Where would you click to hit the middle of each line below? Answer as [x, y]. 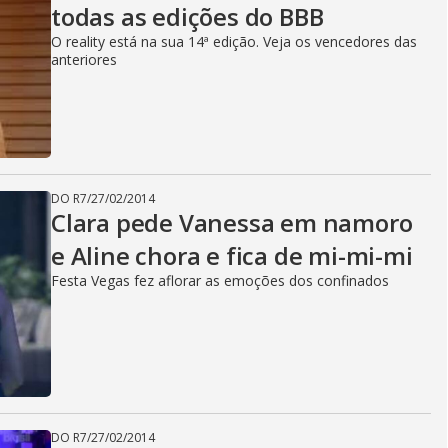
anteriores [84, 59]
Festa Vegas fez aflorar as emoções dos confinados [220, 280]
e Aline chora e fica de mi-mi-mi [232, 255]
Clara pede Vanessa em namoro [232, 222]
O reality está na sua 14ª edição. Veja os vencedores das [234, 41]
